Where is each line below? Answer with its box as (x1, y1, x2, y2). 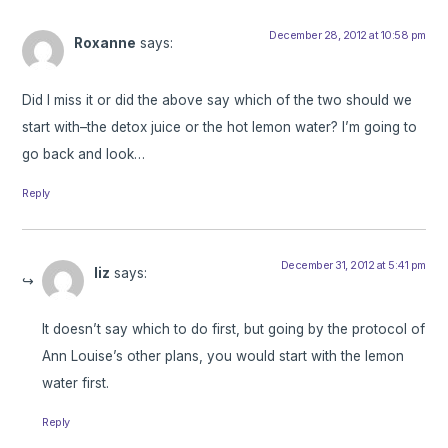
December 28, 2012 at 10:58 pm (269, 28, 426, 43)
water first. (42, 375, 110, 392)
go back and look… (22, 145, 146, 162)
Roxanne (74, 35, 137, 52)
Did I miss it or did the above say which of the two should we (22, 91, 413, 108)
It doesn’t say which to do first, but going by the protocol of (42, 321, 426, 338)
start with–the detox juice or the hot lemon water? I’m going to (22, 118, 418, 135)
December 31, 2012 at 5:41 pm (280, 257, 426, 272)
